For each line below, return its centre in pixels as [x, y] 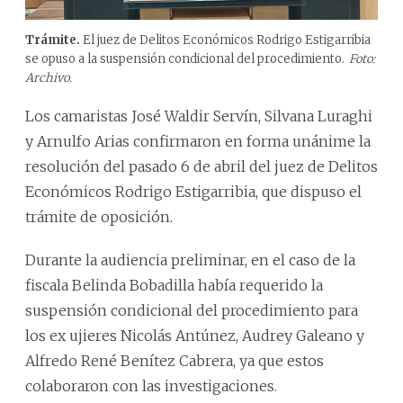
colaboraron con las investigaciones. [151, 385]
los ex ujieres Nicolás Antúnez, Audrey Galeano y [195, 335]
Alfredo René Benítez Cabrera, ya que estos [175, 360]
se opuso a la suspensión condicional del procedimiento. [185, 58]
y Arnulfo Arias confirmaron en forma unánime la [198, 141]
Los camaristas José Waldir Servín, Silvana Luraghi [199, 116]
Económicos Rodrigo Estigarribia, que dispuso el [193, 191]
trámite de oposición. [99, 216]
